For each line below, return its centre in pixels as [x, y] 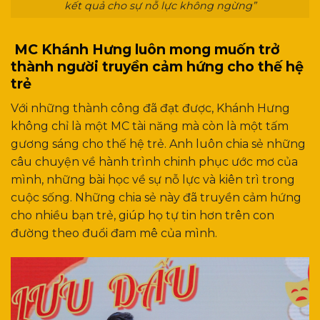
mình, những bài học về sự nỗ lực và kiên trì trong [153, 180]
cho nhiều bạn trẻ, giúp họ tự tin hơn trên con [142, 216]
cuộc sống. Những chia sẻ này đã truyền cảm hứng [156, 198]
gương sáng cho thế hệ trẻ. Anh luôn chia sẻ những [158, 144]
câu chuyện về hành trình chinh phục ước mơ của [154, 162]
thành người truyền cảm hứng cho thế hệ [157, 67]
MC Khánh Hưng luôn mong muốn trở [145, 50]
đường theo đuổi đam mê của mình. [114, 234]
